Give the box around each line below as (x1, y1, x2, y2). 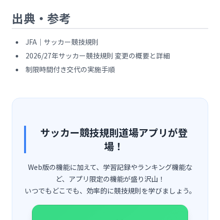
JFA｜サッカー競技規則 (26, 37, 99, 47)
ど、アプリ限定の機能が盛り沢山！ (55, 174, 165, 184)
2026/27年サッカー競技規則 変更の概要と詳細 (26, 51, 170, 60)
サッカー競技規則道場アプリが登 (40, 125, 188, 139)
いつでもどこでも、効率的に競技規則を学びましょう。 (24, 186, 196, 195)
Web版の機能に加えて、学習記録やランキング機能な (27, 162, 192, 172)
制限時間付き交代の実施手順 (26, 64, 115, 74)
